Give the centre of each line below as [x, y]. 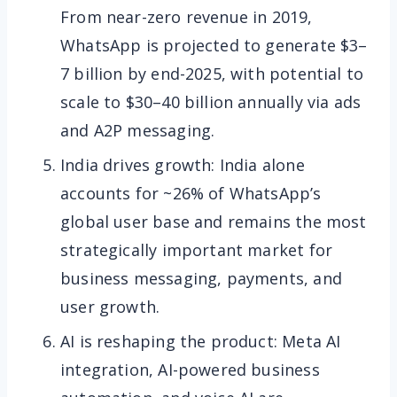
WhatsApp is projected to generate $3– [214, 46]
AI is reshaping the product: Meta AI [201, 342]
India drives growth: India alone [183, 165]
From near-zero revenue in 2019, [187, 17]
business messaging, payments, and [201, 279]
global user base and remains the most [214, 222]
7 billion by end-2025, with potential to [212, 74]
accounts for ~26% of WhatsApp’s [191, 194]
